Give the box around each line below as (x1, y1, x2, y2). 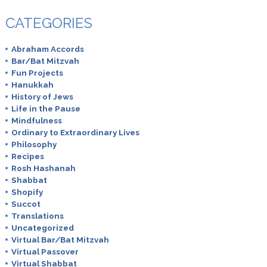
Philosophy (11, 139, 57, 149)
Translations (11, 210, 64, 221)
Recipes (11, 151, 44, 161)
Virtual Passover (11, 246, 79, 256)
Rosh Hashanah (11, 163, 76, 173)
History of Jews (11, 91, 73, 101)
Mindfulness (11, 115, 62, 125)
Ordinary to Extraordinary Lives (11, 127, 139, 137)
